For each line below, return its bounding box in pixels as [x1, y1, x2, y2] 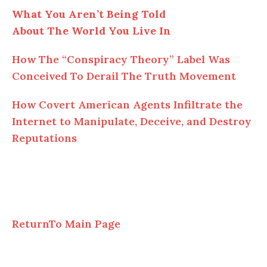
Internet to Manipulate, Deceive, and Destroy [12, 114, 252, 129]
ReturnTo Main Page [12, 217, 120, 231]
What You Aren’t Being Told [12, 7, 166, 21]
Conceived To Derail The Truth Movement [12, 69, 236, 83]
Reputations [12, 131, 77, 145]
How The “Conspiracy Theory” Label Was [12, 52, 230, 67]
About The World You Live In [12, 24, 171, 38]
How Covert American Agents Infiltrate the [12, 98, 243, 112]
